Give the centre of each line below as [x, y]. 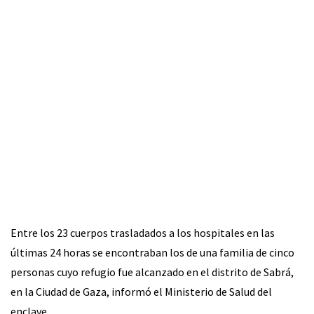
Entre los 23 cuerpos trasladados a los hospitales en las [143, 232]
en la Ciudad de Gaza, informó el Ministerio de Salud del [141, 291]
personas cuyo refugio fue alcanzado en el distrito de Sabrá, [152, 272]
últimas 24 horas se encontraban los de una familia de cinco [152, 252]
